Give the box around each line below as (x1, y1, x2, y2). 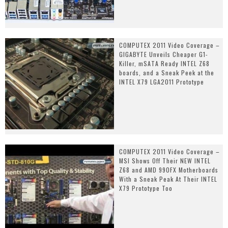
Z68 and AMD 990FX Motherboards (119, 165, 218, 174)
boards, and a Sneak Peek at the (119, 68, 214, 77)
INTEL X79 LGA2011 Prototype (119, 77, 204, 87)
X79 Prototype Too (119, 183, 173, 192)
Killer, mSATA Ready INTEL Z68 (119, 59, 210, 68)
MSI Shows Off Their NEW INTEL (119, 156, 211, 165)
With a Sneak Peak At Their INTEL (119, 174, 217, 183)
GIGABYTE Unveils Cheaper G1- (119, 50, 208, 59)
